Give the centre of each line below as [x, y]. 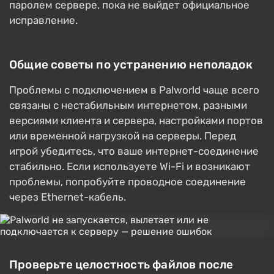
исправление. [43, 20]
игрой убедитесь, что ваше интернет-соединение [134, 151]
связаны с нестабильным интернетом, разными [128, 106]
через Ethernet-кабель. [68, 197]
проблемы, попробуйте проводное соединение [128, 182]
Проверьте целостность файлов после [121, 265]
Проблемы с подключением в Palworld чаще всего [134, 90]
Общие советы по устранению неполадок [131, 65]
